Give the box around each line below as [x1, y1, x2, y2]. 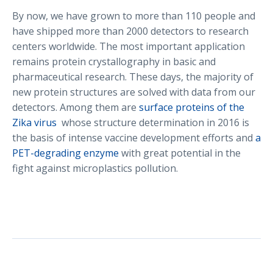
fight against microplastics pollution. [12, 161, 178, 175]
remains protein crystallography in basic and [12, 54, 216, 68]
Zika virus [12, 115, 57, 129]
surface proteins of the [139, 100, 244, 114]
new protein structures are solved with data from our [12, 85, 255, 99]
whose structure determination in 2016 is [57, 115, 249, 129]
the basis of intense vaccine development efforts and [12, 130, 255, 144]
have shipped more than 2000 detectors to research [12, 24, 249, 38]
